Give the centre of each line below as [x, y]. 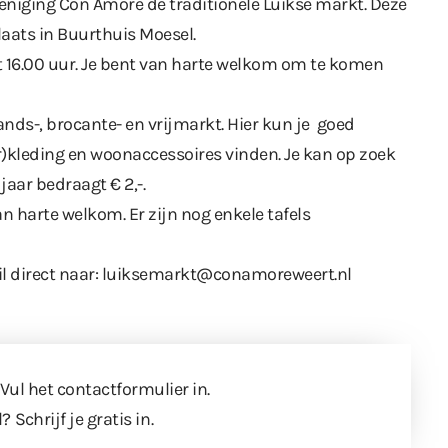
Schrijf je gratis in [82, 419]
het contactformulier [108, 389]
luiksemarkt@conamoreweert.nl [227, 274]
